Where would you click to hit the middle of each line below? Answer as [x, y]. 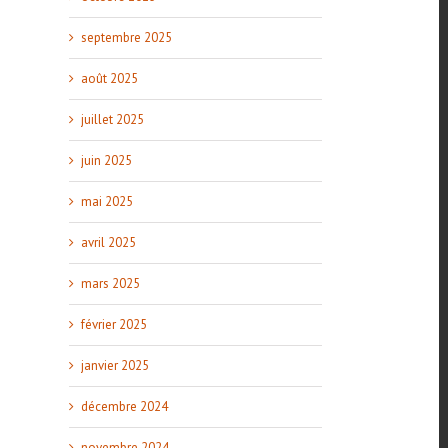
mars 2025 [110, 283]
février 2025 [113, 324]
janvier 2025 [114, 365]
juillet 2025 [112, 119]
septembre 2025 [126, 37]
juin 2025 [106, 160]
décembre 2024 [124, 406]
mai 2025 [106, 201]
